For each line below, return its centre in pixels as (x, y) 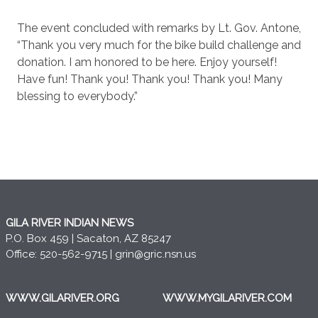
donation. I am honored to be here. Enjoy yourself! (147, 62)
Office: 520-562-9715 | (60, 254)
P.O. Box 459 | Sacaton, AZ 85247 (88, 238)
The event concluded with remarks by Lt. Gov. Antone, (159, 28)
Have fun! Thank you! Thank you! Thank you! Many (150, 79)
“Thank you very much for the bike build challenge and (159, 45)
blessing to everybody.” (77, 96)
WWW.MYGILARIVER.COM (227, 298)
